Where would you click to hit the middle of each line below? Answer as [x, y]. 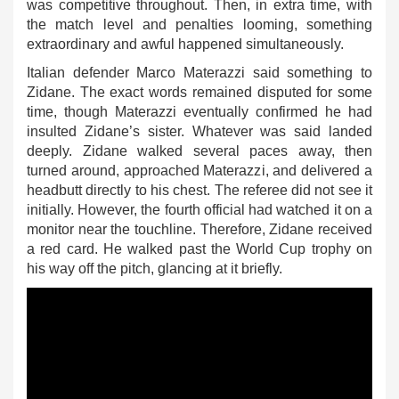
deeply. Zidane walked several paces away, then [199, 151]
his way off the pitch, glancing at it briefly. [155, 269]
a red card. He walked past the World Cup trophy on [199, 249]
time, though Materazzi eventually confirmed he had [199, 112]
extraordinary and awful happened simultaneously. [185, 44]
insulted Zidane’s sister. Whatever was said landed [199, 131]
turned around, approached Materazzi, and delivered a [199, 171]
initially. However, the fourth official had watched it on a [199, 210]
